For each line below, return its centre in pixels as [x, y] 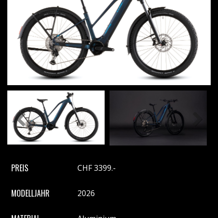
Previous [28, 135]
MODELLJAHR [30, 193]
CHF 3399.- [97, 168]
